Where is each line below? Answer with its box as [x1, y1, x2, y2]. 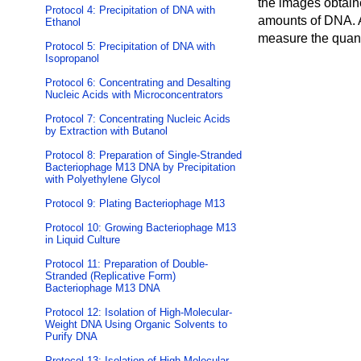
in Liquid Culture [45, 234, 120, 247]
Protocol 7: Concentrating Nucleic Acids [45, 113, 230, 126]
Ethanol [45, 16, 81, 29]
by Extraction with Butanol [45, 125, 168, 138]
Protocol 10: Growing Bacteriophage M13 [45, 222, 236, 234]
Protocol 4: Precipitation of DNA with [45, 4, 215, 17]
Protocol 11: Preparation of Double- [45, 258, 208, 271]
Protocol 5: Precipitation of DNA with [45, 40, 215, 53]
